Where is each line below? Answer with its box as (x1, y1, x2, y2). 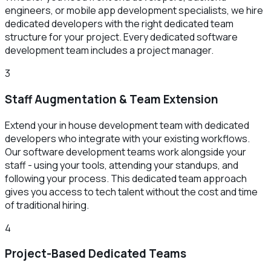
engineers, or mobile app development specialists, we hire (5, 4, 263, 18)
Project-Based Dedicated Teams (5, 246, 186, 262)
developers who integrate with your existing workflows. (5, 131, 250, 145)
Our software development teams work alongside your (5, 145, 246, 158)
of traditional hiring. (5, 198, 89, 212)
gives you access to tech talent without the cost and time (5, 184, 258, 198)
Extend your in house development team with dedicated (5, 118, 249, 132)
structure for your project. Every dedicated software (5, 30, 238, 44)
